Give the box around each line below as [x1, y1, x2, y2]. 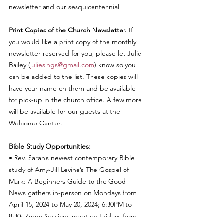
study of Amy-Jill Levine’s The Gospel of [9, 165, 131, 174]
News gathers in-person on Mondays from [9, 188, 139, 197]
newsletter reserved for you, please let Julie [9, 48, 143, 58]
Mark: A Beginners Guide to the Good [9, 176, 128, 186]
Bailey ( [9, 60, 30, 69]
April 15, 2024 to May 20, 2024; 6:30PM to [9, 200, 134, 209]
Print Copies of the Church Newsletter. [9, 25, 127, 34]
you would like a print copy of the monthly [9, 37, 138, 46]
